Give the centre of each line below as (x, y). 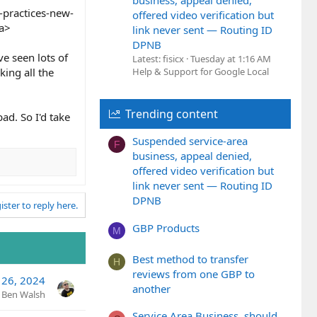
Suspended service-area (190, 141)
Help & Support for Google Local (201, 72)
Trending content (171, 114)
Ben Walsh (23, 294)
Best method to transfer (190, 259)
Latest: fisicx (158, 59)
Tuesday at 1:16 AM (231, 59)
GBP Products (166, 227)
